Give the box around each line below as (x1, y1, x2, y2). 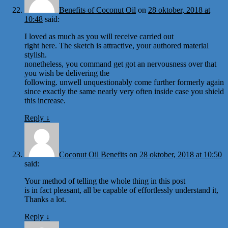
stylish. (24, 50, 47, 59)
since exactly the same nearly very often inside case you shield (24, 87, 224, 96)
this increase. (24, 96, 66, 105)
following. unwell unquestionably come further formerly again (24, 77, 224, 87)
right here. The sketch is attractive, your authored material (24, 41, 209, 50)
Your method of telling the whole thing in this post (24, 176, 185, 185)
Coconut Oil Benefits (59, 150, 127, 159)
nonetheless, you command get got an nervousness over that (24, 59, 216, 68)
